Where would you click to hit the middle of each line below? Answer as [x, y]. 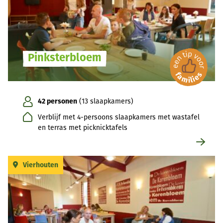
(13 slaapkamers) [105, 102]
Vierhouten [41, 165]
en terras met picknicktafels [83, 128]
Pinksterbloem [65, 58]
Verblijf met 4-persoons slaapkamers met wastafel [119, 117]
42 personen [57, 102]
